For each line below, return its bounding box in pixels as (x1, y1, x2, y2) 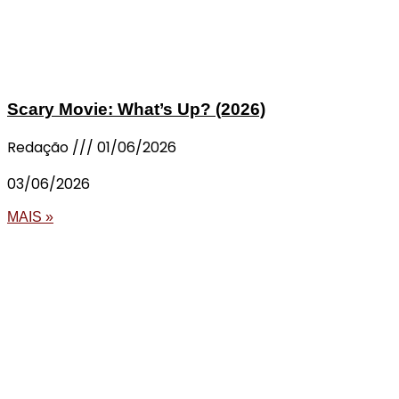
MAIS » (7, 209, 53, 224)
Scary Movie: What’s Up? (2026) (7, 100, 265, 119)
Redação (7, 137, 72, 158)
